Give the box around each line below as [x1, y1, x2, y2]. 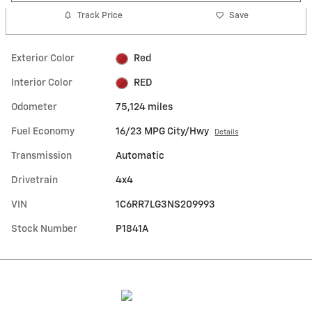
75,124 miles [116, 102, 173, 113]
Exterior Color [11, 54, 75, 64]
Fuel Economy [11, 127, 75, 137]
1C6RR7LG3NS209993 [116, 200, 216, 210]
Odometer [11, 102, 57, 113]
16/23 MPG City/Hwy [116, 127, 210, 137]
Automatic [116, 151, 165, 162]
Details [214, 129, 239, 136]
